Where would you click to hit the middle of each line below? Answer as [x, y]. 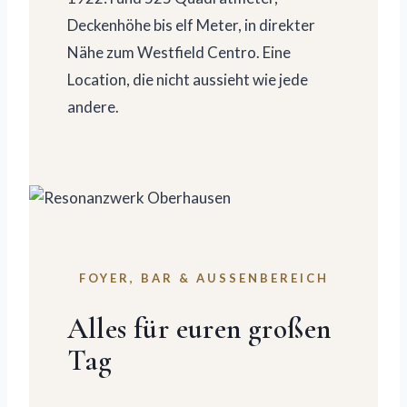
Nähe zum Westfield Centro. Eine [179, 53]
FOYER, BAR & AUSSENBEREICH [198, 278]
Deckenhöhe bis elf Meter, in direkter [191, 25]
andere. [93, 107]
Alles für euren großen [199, 329]
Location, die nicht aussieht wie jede [187, 80]
